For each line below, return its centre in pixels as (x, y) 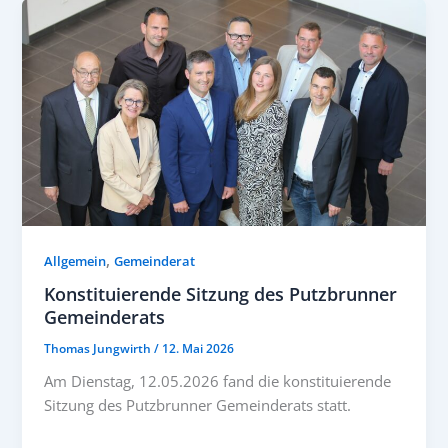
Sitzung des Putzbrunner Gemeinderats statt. (198, 405)
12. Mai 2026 (198, 348)
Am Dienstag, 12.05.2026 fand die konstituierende (218, 381)
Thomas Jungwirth (99, 348)
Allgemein (75, 260)
